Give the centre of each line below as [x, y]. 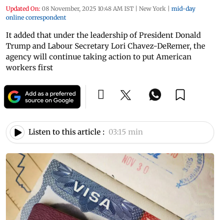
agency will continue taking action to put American [99, 56]
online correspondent [36, 17]
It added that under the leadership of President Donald [103, 35]
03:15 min [126, 132]
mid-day [183, 8]
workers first [29, 67]
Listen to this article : [67, 132]
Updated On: [23, 8]
